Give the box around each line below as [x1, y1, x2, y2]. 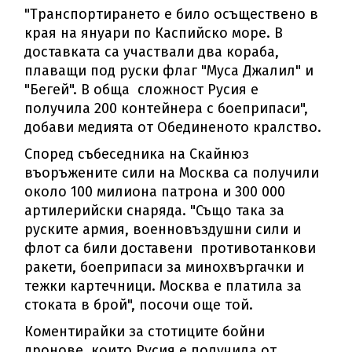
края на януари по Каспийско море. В [24, 24, 284, 42]
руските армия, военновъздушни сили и [24, 221, 302, 239]
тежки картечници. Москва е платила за [24, 277, 302, 295]
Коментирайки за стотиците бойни [24, 323, 266, 341]
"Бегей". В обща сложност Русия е [24, 81, 259, 99]
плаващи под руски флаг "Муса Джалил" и [24, 62, 314, 80]
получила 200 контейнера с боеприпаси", [24, 100, 309, 118]
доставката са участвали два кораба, [24, 43, 280, 61]
